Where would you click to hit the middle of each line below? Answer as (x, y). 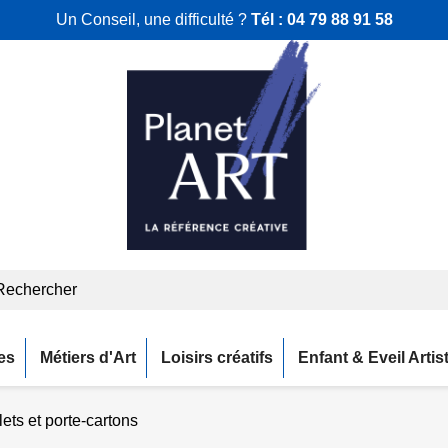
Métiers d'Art (88, 357)
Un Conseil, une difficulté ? (153, 19)
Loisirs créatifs (217, 357)
